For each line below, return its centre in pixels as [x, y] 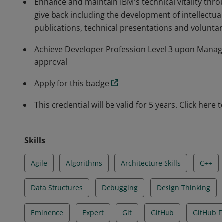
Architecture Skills [151, 163]
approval [51, 62]
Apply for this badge [72, 83]
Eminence [47, 212]
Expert [93, 212]
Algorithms [84, 163]
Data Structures [57, 188]
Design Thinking [183, 188]
